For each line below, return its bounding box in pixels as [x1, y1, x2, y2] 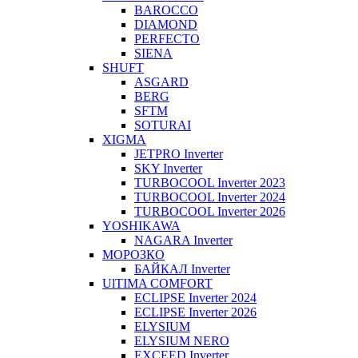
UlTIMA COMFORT [102, 276, 213, 290]
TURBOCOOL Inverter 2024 [134, 189, 285, 204]
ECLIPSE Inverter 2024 [134, 290, 257, 304]
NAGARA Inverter [134, 233, 233, 247]
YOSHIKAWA [102, 218, 181, 233]
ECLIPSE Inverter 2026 [134, 304, 257, 319]
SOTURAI [134, 117, 191, 132]
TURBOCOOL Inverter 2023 [134, 175, 285, 189]
